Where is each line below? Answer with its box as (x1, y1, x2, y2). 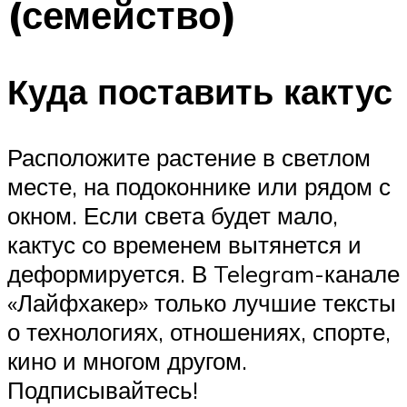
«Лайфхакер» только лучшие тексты (7, 288, 396, 318)
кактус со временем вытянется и (7, 230, 362, 260)
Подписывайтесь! (7, 375, 198, 405)
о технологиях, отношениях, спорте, (7, 317, 391, 347)
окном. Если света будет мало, (7, 201, 338, 231)
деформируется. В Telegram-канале (7, 259, 400, 289)
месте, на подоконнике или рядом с (7, 172, 391, 202)
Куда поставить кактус (7, 69, 392, 114)
